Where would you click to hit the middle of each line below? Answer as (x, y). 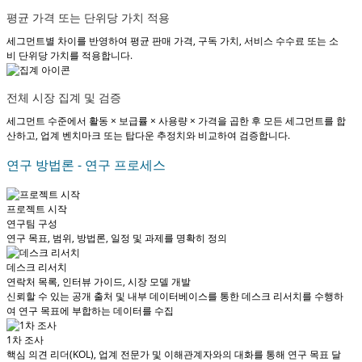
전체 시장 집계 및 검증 (64, 97)
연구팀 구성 (32, 223)
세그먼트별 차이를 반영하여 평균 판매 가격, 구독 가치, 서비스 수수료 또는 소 (173, 40)
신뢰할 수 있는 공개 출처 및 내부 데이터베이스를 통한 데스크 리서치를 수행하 (175, 296)
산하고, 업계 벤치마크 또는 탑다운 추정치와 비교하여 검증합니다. (148, 135)
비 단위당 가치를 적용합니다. (69, 55)
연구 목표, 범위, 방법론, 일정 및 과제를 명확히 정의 (117, 238)
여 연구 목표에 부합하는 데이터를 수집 (90, 310)
